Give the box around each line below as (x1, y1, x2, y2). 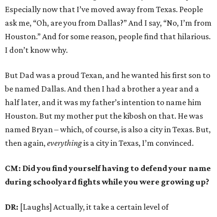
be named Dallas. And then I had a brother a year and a (5, 84, 199, 93)
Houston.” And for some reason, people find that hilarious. (5, 31, 211, 41)
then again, (5, 138, 47, 148)
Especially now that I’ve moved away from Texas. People (5, 4, 203, 14)
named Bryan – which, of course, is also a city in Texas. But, (5, 124, 211, 134)
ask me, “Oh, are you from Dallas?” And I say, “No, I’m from (5, 18, 212, 28)
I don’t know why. (5, 45, 68, 55)
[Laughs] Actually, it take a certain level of (18, 202, 169, 212)
